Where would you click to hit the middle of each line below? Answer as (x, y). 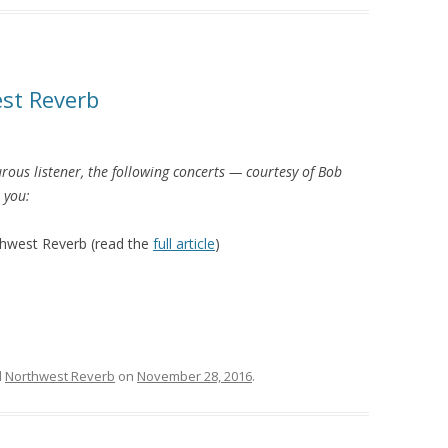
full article (184, 243)
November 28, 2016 (194, 376)
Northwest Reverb (60, 376)
